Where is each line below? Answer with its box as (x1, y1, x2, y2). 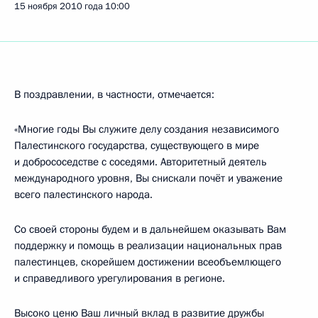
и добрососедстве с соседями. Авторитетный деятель (14, 155, 267, 169)
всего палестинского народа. (14, 187, 153, 202)
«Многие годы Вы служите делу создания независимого (14, 122, 279, 136)
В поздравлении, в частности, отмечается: (14, 87, 214, 102)
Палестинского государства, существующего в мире (14, 138, 259, 153)
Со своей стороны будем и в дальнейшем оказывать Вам (14, 222, 286, 236)
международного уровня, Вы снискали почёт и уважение (14, 171, 283, 185)
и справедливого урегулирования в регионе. (14, 271, 225, 285)
